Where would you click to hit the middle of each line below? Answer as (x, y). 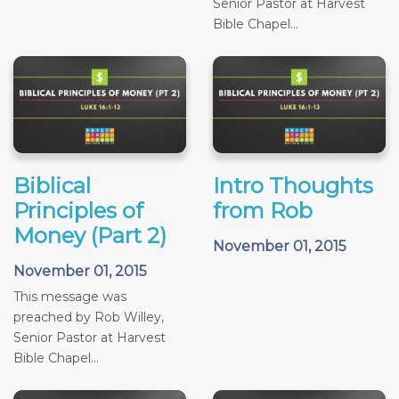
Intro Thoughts (293, 186)
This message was (70, 297)
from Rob (263, 211)
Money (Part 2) (90, 236)
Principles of (78, 211)
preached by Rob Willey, (89, 318)
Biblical (52, 186)
